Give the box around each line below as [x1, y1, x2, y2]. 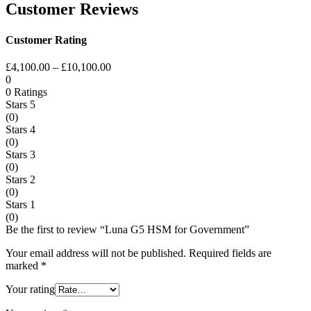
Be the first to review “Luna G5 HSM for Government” [6, 223, 249, 235]
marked [6, 259, 41, 271]
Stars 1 [6, 198, 35, 210]
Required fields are [189, 246, 271, 259]
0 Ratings [6, 85, 47, 98]
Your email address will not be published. [6, 246, 186, 259]
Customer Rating [6, 33, 87, 46]
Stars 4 [6, 123, 35, 135]
